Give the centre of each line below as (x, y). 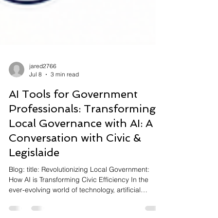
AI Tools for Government (73, 117)
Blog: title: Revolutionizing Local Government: (18, 193)
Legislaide (34, 176)
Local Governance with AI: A (81, 146)
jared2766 (43, 89)
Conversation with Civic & (75, 161)
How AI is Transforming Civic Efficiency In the (79, 203)
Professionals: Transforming (82, 132)
